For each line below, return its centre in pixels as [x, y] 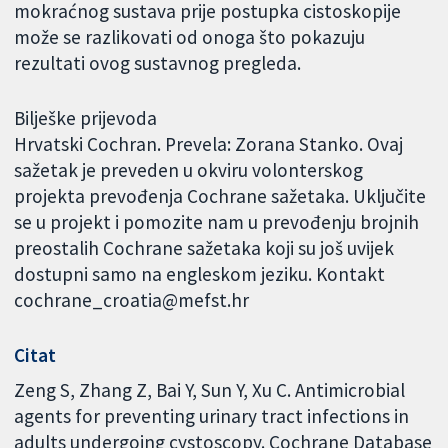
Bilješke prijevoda [86, 117]
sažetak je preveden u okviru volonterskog [189, 169]
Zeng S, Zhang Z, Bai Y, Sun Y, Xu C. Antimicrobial [210, 390]
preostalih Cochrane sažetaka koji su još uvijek [204, 247]
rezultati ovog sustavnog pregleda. [158, 62]
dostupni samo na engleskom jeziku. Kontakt [200, 273]
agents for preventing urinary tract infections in [212, 416]
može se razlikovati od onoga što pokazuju [190, 36]
